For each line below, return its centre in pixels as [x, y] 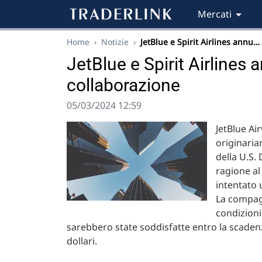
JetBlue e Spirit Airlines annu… [200, 42]
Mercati [215, 14]
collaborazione [123, 85]
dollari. [82, 241]
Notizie [115, 42]
